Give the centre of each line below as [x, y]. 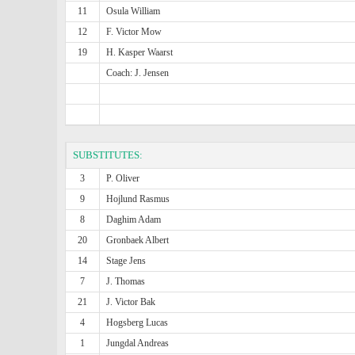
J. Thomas [126, 281]
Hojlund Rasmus [138, 199]
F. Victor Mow [134, 32]
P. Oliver [123, 178]
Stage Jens [126, 261]
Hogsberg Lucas [137, 323]
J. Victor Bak [131, 302]
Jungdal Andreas [138, 343]
